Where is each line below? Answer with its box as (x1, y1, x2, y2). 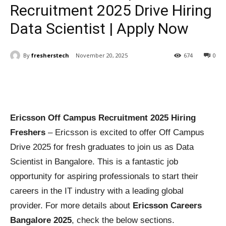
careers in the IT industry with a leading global (10, 186, 184, 196)
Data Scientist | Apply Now (10, 20, 189, 37)
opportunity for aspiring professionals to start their (10, 172, 198, 182)
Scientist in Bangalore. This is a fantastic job (10, 157, 178, 167)
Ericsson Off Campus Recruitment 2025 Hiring (10, 113, 196, 123)
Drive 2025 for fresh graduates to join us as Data (10, 142, 194, 152)
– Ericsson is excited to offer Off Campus (45, 128, 204, 138)
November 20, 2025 (76, 51, 128, 60)
